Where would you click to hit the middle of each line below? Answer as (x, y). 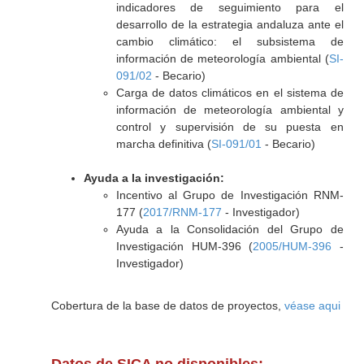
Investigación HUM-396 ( (184, 246)
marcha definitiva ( (163, 144)
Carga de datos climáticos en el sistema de (230, 93)
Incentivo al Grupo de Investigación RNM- (230, 195)
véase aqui (312, 305)
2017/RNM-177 (182, 212)
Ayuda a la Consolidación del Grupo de (230, 229)
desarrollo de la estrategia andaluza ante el (230, 24)
